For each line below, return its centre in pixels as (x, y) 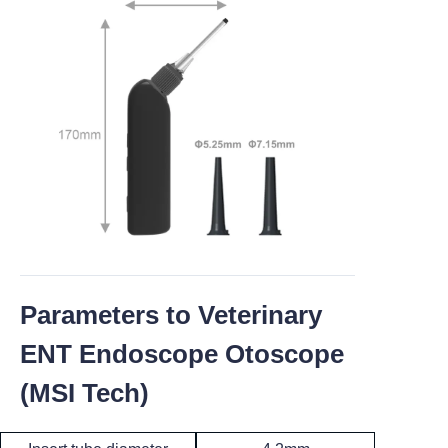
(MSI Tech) (84, 393)
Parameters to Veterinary (171, 315)
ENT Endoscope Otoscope (185, 354)
